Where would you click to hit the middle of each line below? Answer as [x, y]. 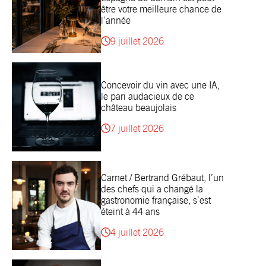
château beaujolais [139, 107]
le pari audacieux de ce [148, 96]
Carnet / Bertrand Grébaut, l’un [162, 178]
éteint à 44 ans [130, 212]
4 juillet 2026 [137, 233]
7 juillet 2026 [137, 128]
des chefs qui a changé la [152, 189]
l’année [116, 20]
